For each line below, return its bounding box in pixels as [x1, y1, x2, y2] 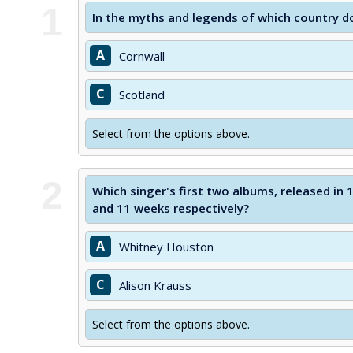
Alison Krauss [119, 277, 191, 293]
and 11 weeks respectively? [92, 200, 249, 216]
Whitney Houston [119, 239, 214, 255]
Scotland [119, 87, 165, 102]
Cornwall [119, 48, 165, 64]
